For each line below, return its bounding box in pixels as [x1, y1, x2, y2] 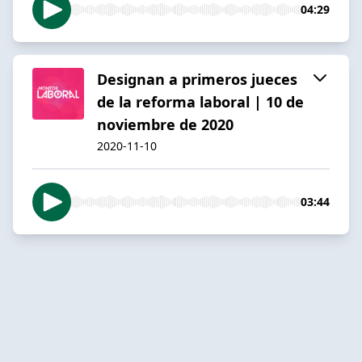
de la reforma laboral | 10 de [97, 91, 304, 112]
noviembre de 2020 [97, 114, 234, 134]
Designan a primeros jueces [97, 69, 297, 89]
